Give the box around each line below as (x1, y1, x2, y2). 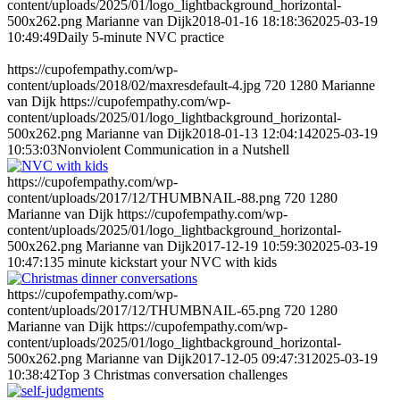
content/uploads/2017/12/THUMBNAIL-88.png (7, 190, 280, 206)
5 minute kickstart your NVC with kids (57, 254, 277, 271)
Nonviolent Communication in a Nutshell (57, 142, 289, 158)
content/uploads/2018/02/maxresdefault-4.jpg (7, 78, 261, 94)
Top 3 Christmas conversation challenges (57, 367, 287, 383)
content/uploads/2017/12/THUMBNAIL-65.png (7, 303, 280, 319)
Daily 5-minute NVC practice (57, 29, 224, 46)
